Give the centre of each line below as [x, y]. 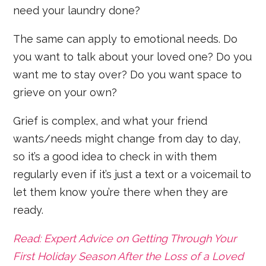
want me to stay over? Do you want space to [128, 74]
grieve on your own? [65, 92]
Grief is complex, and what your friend [110, 121]
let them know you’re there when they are [121, 192]
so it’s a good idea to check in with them [115, 156]
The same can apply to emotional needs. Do [126, 39]
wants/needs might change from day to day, [127, 138]
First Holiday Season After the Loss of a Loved [129, 256]
